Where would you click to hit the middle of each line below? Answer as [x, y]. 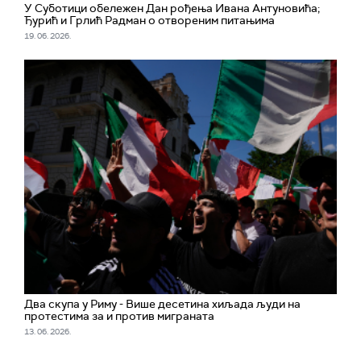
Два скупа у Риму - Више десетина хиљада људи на [162, 304]
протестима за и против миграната [119, 316]
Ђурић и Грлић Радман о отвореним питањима [149, 20]
